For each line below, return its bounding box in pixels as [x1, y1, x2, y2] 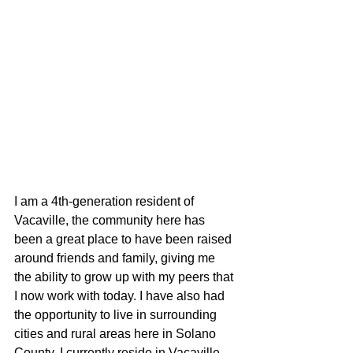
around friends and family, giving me [14, 251, 218, 266]
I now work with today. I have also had [14, 289, 228, 303]
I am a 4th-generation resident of [14, 195, 197, 209]
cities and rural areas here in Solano [14, 327, 219, 341]
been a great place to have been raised [14, 232, 235, 247]
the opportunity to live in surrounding [14, 308, 220, 322]
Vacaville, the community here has [14, 214, 208, 228]
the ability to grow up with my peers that [14, 270, 236, 284]
